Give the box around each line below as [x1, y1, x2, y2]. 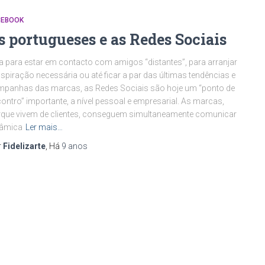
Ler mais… [25, 122, 63, 132]
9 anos [62, 141, 88, 151]
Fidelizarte [3, 141, 46, 151]
